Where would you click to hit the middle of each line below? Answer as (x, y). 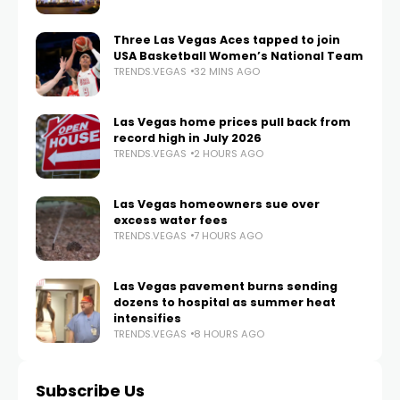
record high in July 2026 (187, 137)
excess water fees (171, 220)
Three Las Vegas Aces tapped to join (227, 39)
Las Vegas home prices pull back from (232, 121)
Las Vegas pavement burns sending (225, 286)
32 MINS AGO (227, 71)
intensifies (147, 318)
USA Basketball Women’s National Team (238, 55)
